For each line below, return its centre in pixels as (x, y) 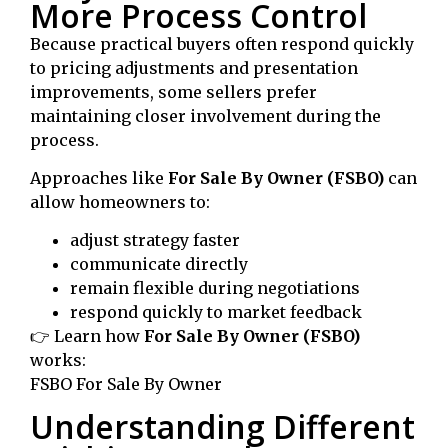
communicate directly (159, 264)
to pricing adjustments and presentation (194, 67)
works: (58, 360)
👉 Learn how (87, 336)
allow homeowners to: (120, 202)
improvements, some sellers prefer (173, 91)
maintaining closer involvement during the (205, 115)
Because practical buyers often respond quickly (222, 43)
